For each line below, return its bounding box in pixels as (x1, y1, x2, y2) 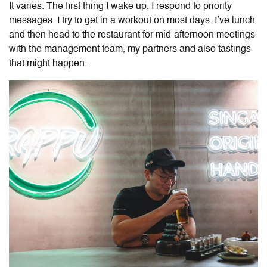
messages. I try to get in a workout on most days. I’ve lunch (9, 16, 255, 26)
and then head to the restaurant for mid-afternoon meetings (9, 30, 255, 41)
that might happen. (9, 59, 87, 69)
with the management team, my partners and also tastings (9, 45, 251, 55)
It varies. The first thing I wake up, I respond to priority (9, 2, 232, 12)
